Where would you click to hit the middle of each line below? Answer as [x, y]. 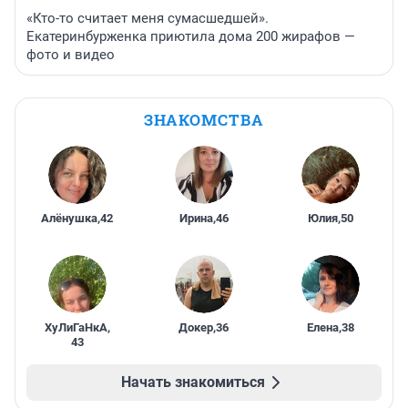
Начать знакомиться [193, 382]
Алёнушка [70, 219]
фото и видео [71, 55]
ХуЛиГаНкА [76, 328]
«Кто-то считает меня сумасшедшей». [148, 19]
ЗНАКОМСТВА [204, 120]
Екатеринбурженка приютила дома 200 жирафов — [191, 37]
